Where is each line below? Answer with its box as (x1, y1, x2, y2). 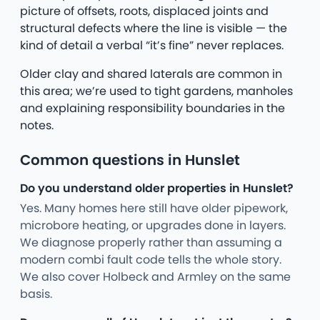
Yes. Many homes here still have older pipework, (20, 199, 288, 216)
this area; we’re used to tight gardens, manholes (20, 82, 293, 99)
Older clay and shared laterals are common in (20, 65, 282, 82)
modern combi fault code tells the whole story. (20, 251, 281, 268)
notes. (20, 116, 54, 134)
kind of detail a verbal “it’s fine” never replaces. (20, 36, 284, 54)
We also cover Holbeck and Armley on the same (20, 268, 291, 285)
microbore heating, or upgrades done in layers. (20, 216, 286, 234)
